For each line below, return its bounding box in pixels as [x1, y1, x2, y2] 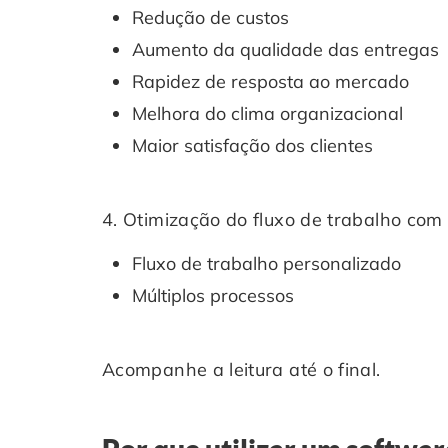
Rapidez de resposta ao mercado [132, 70, 409, 93]
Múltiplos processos [132, 284, 294, 307]
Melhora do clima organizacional [132, 102, 403, 125]
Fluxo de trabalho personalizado [132, 252, 401, 275]
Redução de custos [132, 6, 289, 29]
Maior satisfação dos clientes [132, 134, 373, 157]
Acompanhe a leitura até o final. [102, 358, 381, 381]
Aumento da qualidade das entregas [132, 38, 439, 61]
